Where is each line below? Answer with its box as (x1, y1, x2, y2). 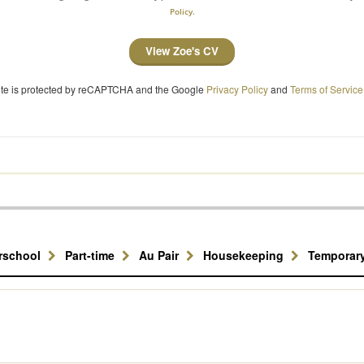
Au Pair (139, 247, 182, 263)
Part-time (65, 247, 118, 263)
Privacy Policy (206, 82, 268, 96)
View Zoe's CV (145, 43, 219, 58)
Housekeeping (203, 247, 287, 263)
